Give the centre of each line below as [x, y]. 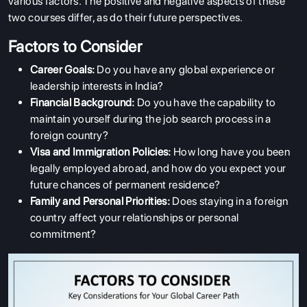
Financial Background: [83, 102]
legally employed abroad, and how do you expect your [158, 168]
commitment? [63, 234]
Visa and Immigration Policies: [101, 151]
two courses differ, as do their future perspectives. [126, 17]
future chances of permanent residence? [125, 184]
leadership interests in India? [97, 86]
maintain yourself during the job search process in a [151, 119]
